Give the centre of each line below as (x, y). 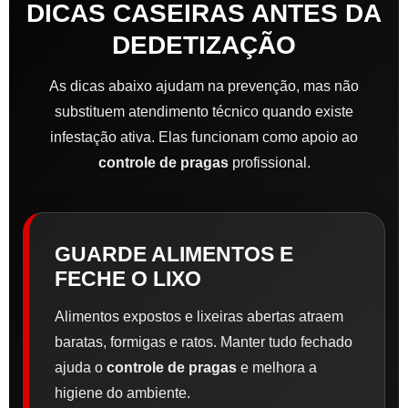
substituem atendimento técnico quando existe (204, 112)
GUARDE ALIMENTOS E (174, 255)
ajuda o (81, 368)
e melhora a (277, 368)
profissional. (269, 163)
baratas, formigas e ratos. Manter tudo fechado (204, 342)
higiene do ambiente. (122, 393)
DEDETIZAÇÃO (204, 46)
